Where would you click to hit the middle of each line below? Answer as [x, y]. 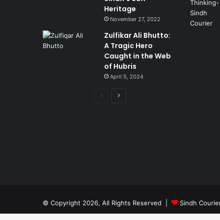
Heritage [120, 9]
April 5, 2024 [127, 76]
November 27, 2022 [135, 19]
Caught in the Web [137, 56]
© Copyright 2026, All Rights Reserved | [107, 203]
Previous [115, 95]
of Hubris [120, 66]
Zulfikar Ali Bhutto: [137, 35]
